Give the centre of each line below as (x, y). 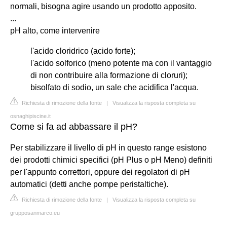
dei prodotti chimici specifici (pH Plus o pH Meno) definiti (111, 160)
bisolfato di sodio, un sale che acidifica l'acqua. (115, 87)
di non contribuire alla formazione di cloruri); (109, 75)
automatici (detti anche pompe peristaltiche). (89, 184)
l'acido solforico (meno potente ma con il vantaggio (121, 63)
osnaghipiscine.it (30, 116)
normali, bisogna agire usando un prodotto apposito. (103, 6)
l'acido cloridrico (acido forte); (83, 51)
